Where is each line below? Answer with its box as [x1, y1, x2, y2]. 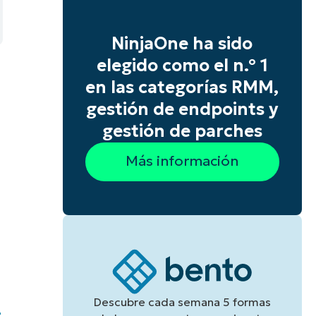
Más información [126, 152, 239, 170]
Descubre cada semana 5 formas [93, 294, 271, 309]
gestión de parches [102, 121, 262, 142]
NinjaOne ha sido [111, 33, 253, 55]
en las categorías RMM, [85, 77, 279, 99]
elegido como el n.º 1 [96, 55, 268, 77]
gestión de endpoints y [85, 99, 279, 121]
